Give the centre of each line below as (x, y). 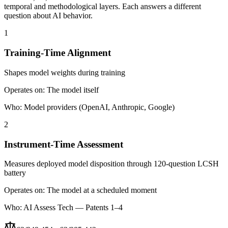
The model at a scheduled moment (102, 190)
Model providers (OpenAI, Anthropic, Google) (99, 107)
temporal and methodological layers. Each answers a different (103, 7)
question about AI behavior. (48, 16)
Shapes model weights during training (65, 72)
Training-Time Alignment (58, 53)
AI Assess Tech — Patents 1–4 (73, 208)
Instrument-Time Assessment (64, 144)
